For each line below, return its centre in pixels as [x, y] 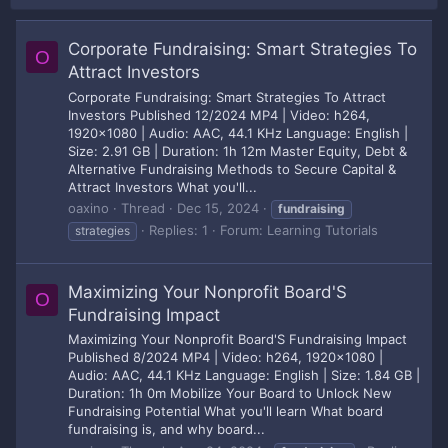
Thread [143, 207]
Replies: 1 [178, 229]
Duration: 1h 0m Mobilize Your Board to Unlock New [230, 393]
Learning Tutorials [322, 229]
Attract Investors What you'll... [162, 186]
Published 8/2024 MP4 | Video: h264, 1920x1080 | [225, 357]
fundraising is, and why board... [166, 429]
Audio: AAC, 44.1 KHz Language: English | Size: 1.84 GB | [244, 375]
